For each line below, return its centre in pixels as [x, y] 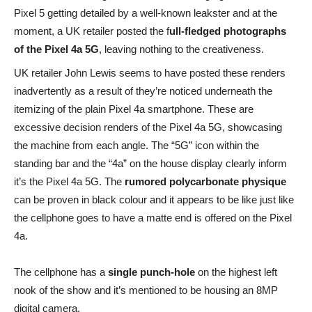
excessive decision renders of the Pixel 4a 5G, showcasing [148, 127]
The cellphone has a [61, 272]
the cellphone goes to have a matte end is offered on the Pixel [153, 218]
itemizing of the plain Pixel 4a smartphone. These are [134, 109]
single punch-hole [151, 272]
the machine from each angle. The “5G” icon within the [136, 145]
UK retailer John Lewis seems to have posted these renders [150, 73]
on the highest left [236, 272]
